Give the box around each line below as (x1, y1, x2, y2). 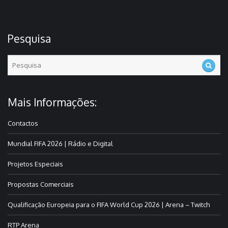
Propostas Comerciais (8, 180, 74, 189)
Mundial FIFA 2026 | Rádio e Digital (8, 139, 113, 148)
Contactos (8, 119, 38, 128)
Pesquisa (8, 32, 51, 46)
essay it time (8, 3, 45, 11)
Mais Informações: (8, 95, 97, 109)
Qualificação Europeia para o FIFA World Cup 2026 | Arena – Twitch (8, 201, 210, 209)
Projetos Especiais (8, 160, 63, 168)
